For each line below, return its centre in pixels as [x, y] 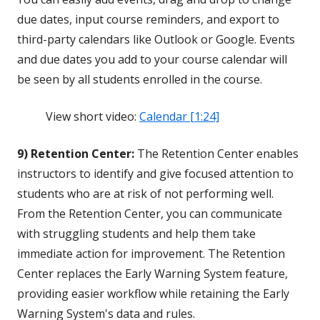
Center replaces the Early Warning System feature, [152, 274]
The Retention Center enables [216, 154]
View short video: [92, 116]
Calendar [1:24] [179, 116]
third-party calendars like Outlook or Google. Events [156, 39]
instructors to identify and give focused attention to [155, 174]
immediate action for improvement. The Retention [151, 254]
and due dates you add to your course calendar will [152, 59]
